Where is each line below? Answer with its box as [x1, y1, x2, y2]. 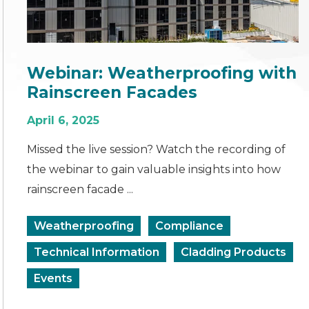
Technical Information [34, 245, 160, 259]
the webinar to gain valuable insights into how [27, 162, 281, 176]
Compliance [155, 219, 224, 232]
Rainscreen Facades [27, 82, 198, 102]
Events [34, 271, 73, 285]
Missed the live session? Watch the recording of [27, 142, 286, 156]
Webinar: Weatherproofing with [27, 63, 297, 83]
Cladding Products [181, 245, 287, 259]
